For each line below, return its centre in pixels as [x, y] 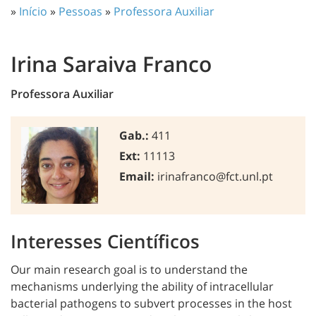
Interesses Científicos [105, 241]
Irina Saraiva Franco [111, 63]
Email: [137, 176]
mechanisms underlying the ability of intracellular [142, 286]
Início [33, 11]
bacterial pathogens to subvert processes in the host [151, 303]
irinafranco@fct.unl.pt [215, 176]
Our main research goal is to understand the [129, 269]
